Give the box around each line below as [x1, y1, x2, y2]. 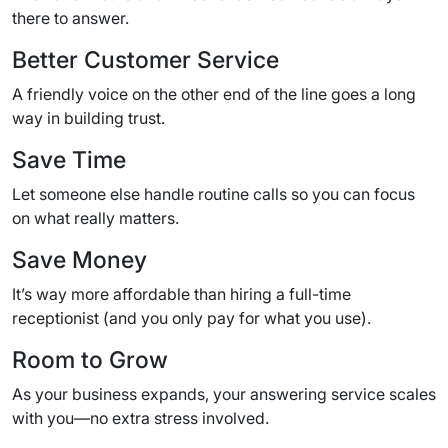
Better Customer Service [12, 44, 279, 74]
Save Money [12, 244, 147, 274]
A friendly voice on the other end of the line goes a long [12, 83, 416, 104]
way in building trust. [12, 107, 165, 128]
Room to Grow [12, 344, 168, 374]
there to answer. [12, 7, 129, 28]
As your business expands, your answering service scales [12, 383, 436, 404]
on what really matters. [12, 207, 179, 228]
